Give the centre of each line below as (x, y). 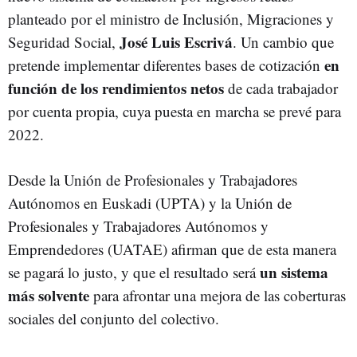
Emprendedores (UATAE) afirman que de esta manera (172, 249)
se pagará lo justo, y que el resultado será (132, 272)
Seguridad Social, (64, 42)
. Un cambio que (283, 42)
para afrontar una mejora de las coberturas (218, 295)
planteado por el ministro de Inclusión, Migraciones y (171, 19)
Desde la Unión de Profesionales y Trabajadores (153, 180)
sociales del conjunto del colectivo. (114, 318)
